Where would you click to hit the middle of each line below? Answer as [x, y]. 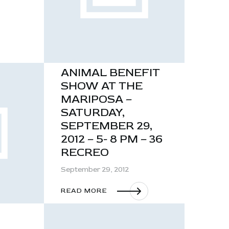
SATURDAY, [93, 112]
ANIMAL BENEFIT [110, 72]
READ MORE [84, 191]
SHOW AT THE [102, 86]
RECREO [85, 152]
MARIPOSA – [96, 99]
